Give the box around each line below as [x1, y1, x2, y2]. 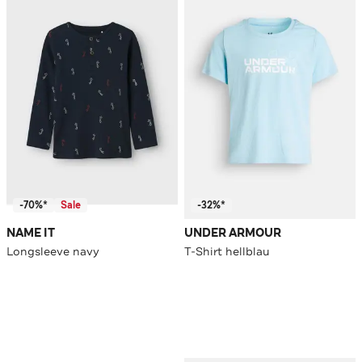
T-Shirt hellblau [184, 244, 270, 259]
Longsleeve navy [6, 244, 99, 259]
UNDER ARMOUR [184, 225, 281, 242]
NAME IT [6, 225, 55, 242]
